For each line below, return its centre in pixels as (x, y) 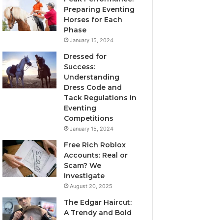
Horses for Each (93, 20)
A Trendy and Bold (98, 213)
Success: (80, 67)
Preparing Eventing (99, 9)
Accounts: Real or (96, 155)
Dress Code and (93, 87)
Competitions (89, 118)
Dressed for (85, 56)
